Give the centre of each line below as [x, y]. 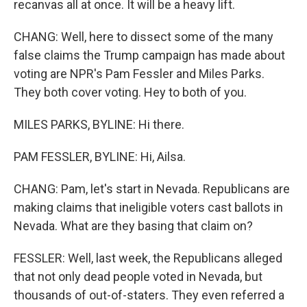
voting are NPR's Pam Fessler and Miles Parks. [139, 74]
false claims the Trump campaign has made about [149, 55]
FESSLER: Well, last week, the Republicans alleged [148, 258]
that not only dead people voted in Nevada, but [138, 277]
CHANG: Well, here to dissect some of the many [144, 37]
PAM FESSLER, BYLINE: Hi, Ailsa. [100, 157]
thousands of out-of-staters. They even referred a [149, 295]
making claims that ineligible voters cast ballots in [148, 207]
